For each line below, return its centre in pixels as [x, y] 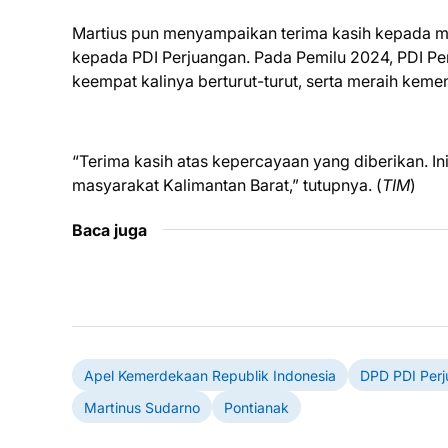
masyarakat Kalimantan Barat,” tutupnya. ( [227, 185]
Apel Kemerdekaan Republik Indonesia [210, 375]
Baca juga [109, 230]
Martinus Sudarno [142, 407]
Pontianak [256, 407]
